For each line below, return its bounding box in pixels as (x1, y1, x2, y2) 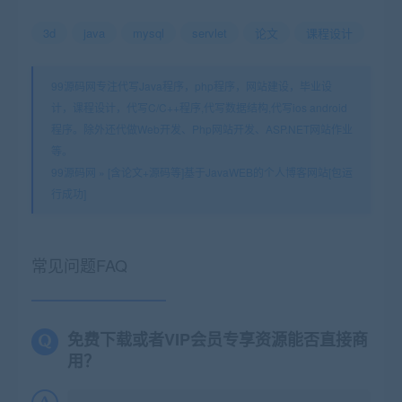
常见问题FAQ (31, 252, 127, 276)
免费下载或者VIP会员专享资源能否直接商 (67, 327, 368, 351)
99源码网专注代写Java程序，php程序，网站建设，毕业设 (51, 77, 332, 93)
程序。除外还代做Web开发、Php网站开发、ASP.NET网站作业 (51, 120, 353, 136)
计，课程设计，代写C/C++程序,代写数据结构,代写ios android (51, 99, 347, 115)
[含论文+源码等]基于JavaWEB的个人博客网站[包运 (108, 163, 353, 179)
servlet (192, 23, 227, 41)
